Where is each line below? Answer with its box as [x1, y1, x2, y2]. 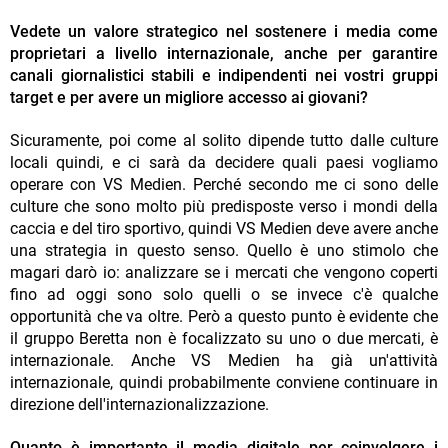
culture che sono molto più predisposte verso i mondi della [10, 197, 438, 217]
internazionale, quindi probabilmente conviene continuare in [10, 373, 438, 393]
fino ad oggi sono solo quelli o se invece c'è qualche [10, 285, 438, 305]
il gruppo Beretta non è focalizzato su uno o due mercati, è [10, 329, 438, 349]
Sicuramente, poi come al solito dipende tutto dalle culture [10, 131, 438, 151]
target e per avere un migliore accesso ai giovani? [10, 88, 368, 108]
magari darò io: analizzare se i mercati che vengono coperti [10, 263, 438, 283]
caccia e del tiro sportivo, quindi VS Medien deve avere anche [10, 219, 438, 239]
